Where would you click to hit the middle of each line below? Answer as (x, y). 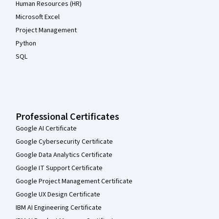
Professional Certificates (67, 117)
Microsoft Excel (38, 17)
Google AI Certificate (46, 129)
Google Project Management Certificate (74, 181)
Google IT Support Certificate (59, 168)
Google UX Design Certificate (58, 195)
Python (26, 44)
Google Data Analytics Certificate (64, 155)
